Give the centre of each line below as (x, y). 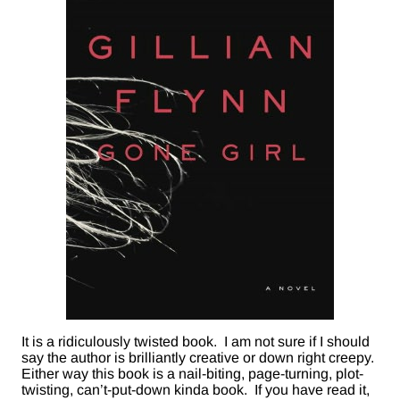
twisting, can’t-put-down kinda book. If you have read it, (196, 390)
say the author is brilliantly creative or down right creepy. (200, 358)
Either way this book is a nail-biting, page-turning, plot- (192, 374)
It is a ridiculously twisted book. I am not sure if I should (196, 342)
